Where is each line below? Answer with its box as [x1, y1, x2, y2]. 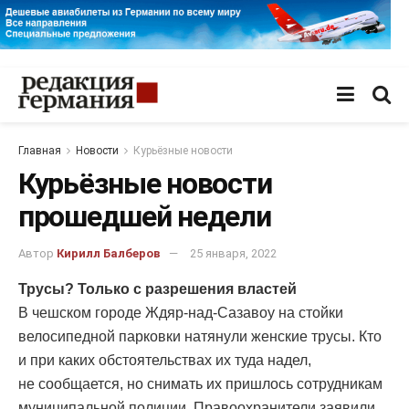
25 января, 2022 [190, 246, 277, 261]
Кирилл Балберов [57, 246, 161, 261]
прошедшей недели [18, 198, 271, 234]
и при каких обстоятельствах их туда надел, [18, 352, 311, 369]
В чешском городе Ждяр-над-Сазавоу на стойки [18, 305, 343, 321]
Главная [18, 143, 61, 157]
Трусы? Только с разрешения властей [18, 281, 297, 298]
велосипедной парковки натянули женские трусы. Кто [18, 329, 382, 345]
